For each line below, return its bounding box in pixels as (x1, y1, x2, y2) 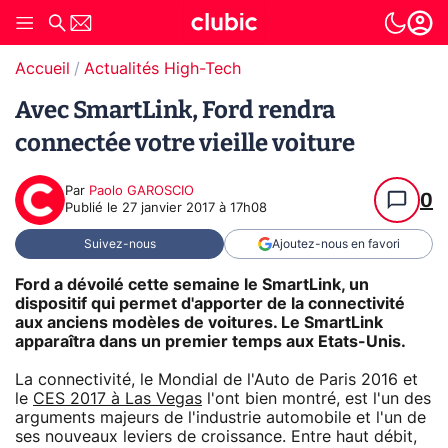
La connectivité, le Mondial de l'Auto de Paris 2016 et (15, 371, 418, 388)
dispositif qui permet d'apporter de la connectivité (15, 295, 405, 312)
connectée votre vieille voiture (15, 129, 355, 157)
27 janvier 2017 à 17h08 (122, 202, 267, 215)
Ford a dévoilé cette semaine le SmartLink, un (15, 276, 369, 293)
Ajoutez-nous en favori (271, 238, 400, 250)
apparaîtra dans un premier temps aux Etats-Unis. (15, 333, 406, 350)
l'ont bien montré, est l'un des (202, 390, 431, 407)
